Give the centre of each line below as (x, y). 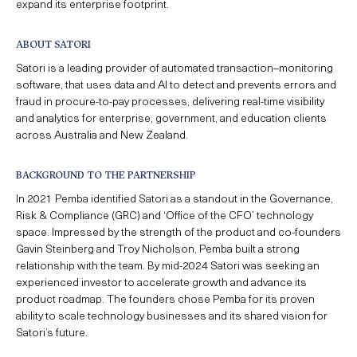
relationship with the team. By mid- (99, 265)
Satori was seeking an (264, 265)
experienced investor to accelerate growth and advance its (161, 282)
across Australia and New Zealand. (102, 135)
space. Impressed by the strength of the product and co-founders (178, 232)
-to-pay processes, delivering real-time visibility (210, 101)
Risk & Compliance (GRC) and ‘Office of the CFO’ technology (165, 215)
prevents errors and (287, 84)
